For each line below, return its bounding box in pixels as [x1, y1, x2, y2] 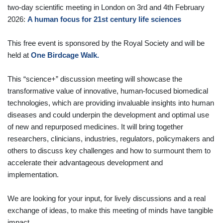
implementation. [7, 171, 59, 179]
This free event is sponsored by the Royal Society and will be [7, 39, 205, 48]
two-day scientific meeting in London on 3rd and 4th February [7, 3, 205, 12]
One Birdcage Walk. [31, 51, 99, 60]
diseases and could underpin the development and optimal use [7, 111, 209, 119]
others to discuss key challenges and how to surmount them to [7, 147, 211, 155]
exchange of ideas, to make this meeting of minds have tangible [7, 207, 213, 215]
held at [7, 51, 31, 60]
